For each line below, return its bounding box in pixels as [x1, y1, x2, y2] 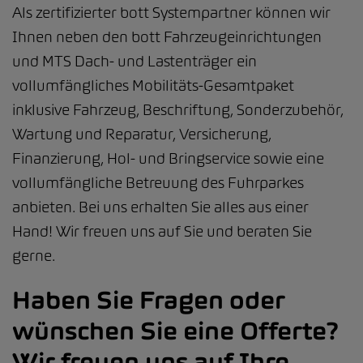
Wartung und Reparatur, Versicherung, [12, 125, 271, 143]
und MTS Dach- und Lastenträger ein [12, 52, 257, 70]
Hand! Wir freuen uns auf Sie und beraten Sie [12, 222, 312, 241]
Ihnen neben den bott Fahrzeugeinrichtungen [12, 28, 322, 46]
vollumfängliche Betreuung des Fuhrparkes [12, 173, 304, 192]
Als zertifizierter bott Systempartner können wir [12, 3, 331, 22]
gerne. [12, 246, 55, 265]
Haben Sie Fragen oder [12, 285, 285, 314]
